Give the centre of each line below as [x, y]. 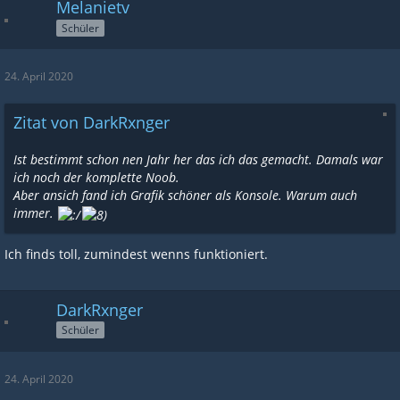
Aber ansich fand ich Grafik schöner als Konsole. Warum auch [185, 196]
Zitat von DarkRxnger [92, 123]
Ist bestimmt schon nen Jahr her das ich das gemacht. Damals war [198, 160]
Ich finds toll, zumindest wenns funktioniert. [136, 254]
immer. [35, 213]
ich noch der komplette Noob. [96, 178]
